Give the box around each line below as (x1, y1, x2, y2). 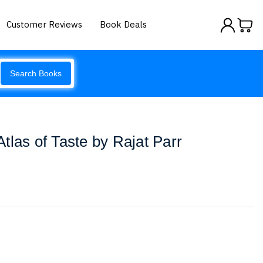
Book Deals (100, 18, 147, 30)
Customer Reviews (6, 18, 83, 30)
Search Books (10, 69, 62, 78)
